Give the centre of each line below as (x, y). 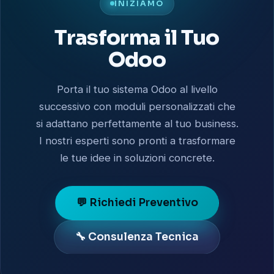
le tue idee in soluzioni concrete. (137, 157)
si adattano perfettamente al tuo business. (137, 123)
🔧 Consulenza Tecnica (137, 237)
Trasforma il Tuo (137, 37)
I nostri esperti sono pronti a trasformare (137, 140)
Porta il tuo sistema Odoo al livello (137, 89)
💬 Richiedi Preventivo (137, 203)
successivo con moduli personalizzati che (137, 106)
